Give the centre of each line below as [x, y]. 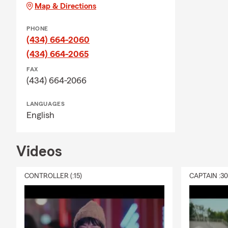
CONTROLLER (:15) [53, 176]
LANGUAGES [46, 104]
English [40, 115]
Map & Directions [65, 6]
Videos [39, 152]
